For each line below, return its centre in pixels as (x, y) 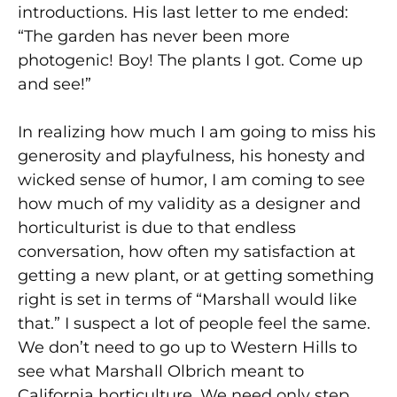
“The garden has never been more (154, 36)
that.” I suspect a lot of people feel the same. (194, 323)
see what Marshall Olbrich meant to (161, 371)
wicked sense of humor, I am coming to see (191, 179)
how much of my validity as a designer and (189, 203)
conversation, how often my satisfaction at (187, 251)
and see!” (54, 84)
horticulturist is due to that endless (157, 227)
